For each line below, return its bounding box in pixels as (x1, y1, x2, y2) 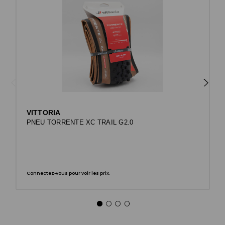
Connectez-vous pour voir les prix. (26, 170, 110, 176)
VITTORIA (26, 108, 61, 117)
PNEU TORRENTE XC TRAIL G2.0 (26, 118, 134, 126)
